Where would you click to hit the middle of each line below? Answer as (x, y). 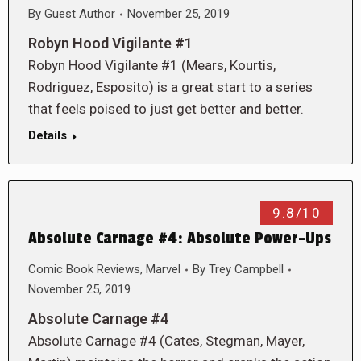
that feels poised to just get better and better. (168, 109)
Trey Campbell (246, 269)
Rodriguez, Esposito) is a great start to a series (170, 87)
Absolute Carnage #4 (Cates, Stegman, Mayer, (166, 341)
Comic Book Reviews (84, 269)
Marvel (163, 269)
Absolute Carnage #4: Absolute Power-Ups (180, 239)
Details (48, 135)
